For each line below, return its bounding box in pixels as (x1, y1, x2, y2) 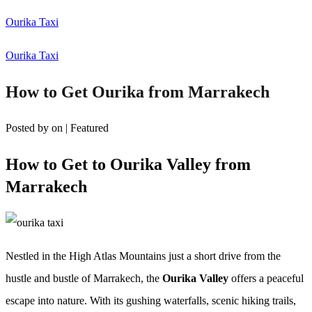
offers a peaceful (228, 272, 304, 284)
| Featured (65, 121, 109, 134)
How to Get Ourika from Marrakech (6, 82, 270, 101)
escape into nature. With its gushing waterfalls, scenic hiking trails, (6, 294, 296, 306)
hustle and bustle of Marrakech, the (6, 272, 162, 284)
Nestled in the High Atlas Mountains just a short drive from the (6, 249, 281, 262)
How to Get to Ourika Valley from (6, 155, 251, 173)
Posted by (6, 121, 52, 134)
